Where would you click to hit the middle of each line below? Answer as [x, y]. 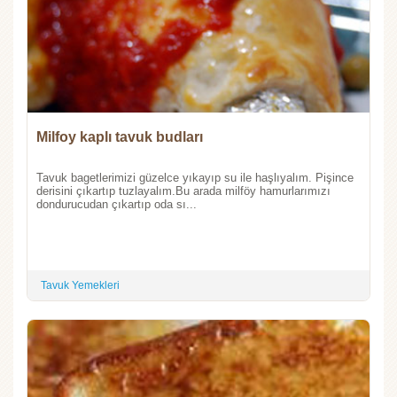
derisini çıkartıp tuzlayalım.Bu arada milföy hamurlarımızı [183, 191]
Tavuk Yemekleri [80, 286]
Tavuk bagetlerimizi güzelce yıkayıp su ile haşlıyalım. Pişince [195, 178]
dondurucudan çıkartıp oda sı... [117, 205]
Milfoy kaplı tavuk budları [120, 137]
